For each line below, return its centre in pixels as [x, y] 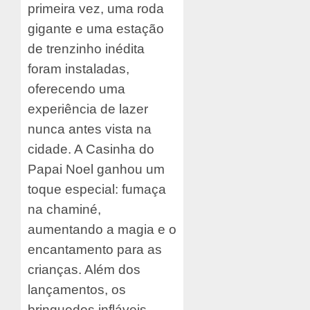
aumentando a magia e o [102, 229]
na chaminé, [64, 209]
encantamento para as [95, 249]
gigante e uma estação [96, 28]
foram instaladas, [79, 69]
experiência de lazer [88, 109]
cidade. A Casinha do [91, 149]
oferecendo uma [76, 89]
